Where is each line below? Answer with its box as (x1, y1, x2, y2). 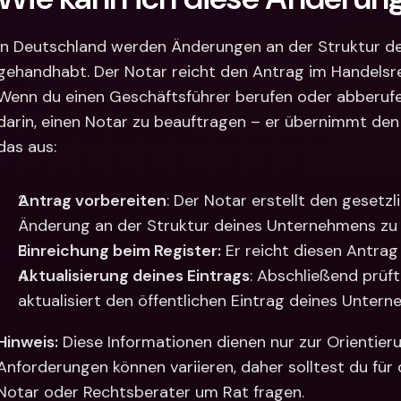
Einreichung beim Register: (18, 240, 221, 261)
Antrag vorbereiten (18, 190, 166, 211)
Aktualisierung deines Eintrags (18, 265, 250, 286)
